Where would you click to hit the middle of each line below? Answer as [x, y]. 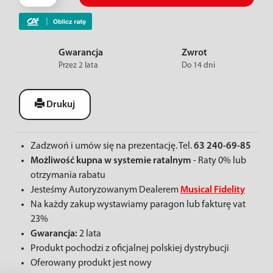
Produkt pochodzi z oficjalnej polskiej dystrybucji [130, 249]
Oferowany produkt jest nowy [91, 263]
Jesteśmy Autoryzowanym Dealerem [105, 190]
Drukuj [60, 105]
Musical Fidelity [213, 190]
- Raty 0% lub [219, 161]
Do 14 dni [198, 66]
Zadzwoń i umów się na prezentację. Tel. [112, 146]
